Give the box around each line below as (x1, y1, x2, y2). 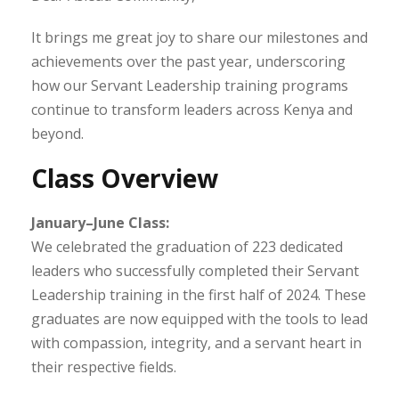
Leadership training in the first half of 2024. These (31, 284, 366, 305)
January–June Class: (31, 212, 169, 232)
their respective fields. (31, 356, 176, 377)
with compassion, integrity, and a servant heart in (31, 332, 362, 353)
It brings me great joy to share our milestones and (31, 27, 368, 47)
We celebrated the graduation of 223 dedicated (31, 236, 343, 256)
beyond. (31, 123, 84, 143)
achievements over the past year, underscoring (31, 51, 346, 71)
